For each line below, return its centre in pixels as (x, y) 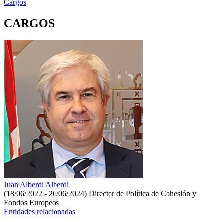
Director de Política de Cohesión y (142, 194)
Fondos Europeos (31, 203)
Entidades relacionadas (40, 212)
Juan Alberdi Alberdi (36, 185)
